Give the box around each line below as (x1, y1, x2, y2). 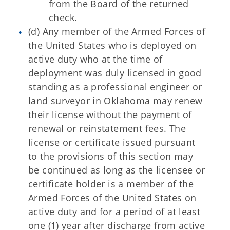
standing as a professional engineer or (28, 81, 202, 93)
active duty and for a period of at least (28, 205, 201, 218)
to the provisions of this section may (28, 150, 194, 162)
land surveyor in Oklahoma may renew (28, 94, 203, 107)
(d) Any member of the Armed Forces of (28, 25, 206, 37)
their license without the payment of (28, 108, 192, 121)
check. (49, 11, 78, 24)
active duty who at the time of (28, 53, 163, 65)
